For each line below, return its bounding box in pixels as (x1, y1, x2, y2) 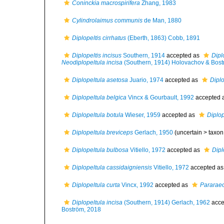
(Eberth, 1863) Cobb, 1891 (126, 34, 200, 41)
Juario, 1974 (128, 76, 163, 83)
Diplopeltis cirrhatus (72, 34, 126, 41)
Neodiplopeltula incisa (61, 59, 122, 66)
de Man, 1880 (142, 17, 181, 24)
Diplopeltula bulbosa (72, 146, 128, 153)
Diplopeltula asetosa (72, 76, 128, 83)
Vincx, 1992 (120, 181, 153, 188)
